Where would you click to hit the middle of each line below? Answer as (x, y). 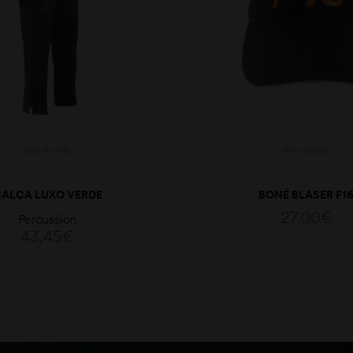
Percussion (47, 219)
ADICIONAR (316, 292)
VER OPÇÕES (57, 311)
